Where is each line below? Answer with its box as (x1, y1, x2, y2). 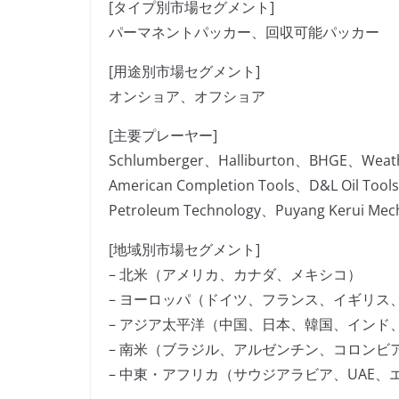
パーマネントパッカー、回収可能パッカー (109, 22, 379, 43)
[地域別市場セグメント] (109, 240, 260, 260)
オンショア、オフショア (109, 86, 265, 107)
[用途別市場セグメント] (109, 61, 260, 82)
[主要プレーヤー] (109, 126, 217, 146)
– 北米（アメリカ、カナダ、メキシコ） (109, 265, 362, 285)
